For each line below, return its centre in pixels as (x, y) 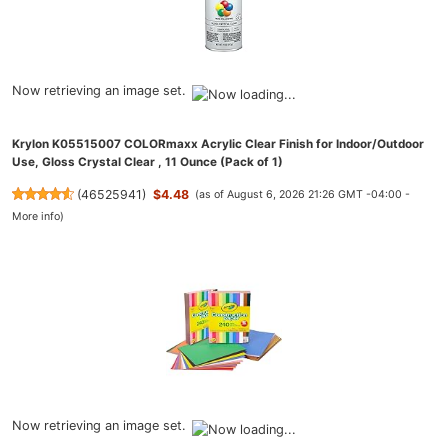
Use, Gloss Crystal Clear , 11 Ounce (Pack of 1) (147, 161)
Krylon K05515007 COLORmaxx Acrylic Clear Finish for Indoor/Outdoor (218, 143)
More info (36, 217)
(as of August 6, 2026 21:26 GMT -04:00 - (303, 195)
